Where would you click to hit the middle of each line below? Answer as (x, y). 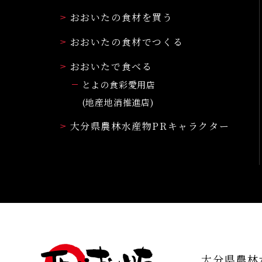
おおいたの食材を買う (121, 17)
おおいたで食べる (111, 66)
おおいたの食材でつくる (127, 42)
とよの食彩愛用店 (118, 84)
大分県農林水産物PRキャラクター (150, 126)
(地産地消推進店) (118, 102)
